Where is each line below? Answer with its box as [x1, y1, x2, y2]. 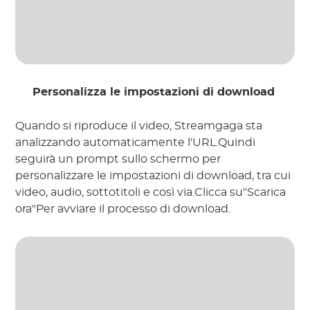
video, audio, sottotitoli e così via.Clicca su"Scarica [15, 187, 286, 199]
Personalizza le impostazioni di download [33, 86, 275, 98]
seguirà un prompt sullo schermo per [15, 154, 221, 165]
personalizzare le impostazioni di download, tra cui [15, 170, 291, 182]
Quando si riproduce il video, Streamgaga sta [15, 120, 263, 132]
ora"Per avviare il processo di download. [15, 203, 231, 215]
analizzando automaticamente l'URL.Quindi [15, 137, 256, 149]
